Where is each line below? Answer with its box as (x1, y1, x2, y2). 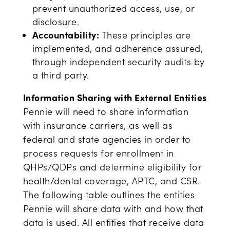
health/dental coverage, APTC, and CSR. (23, 175, 200, 187)
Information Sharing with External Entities (23, 91, 207, 104)
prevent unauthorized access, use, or (32, 2, 195, 14)
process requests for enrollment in (23, 147, 174, 159)
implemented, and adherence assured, (32, 42, 203, 54)
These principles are (101, 29, 191, 41)
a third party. (32, 69, 89, 81)
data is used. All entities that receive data (23, 216, 204, 228)
